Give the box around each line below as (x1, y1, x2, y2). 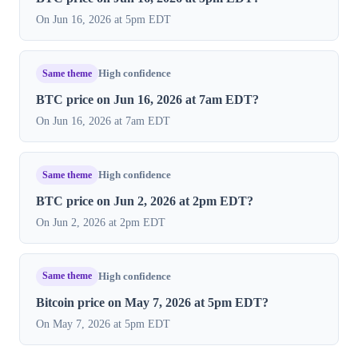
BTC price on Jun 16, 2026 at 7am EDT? (36, 93, 259, 107)
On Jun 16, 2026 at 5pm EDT (36, 13, 171, 26)
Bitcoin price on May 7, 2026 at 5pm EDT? (36, 295, 268, 309)
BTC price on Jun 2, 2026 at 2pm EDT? (36, 194, 253, 209)
